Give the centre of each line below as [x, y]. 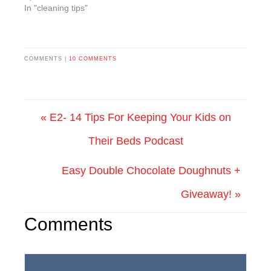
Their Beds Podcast [135, 141]
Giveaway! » [211, 194]
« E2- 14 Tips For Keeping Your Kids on [135, 117]
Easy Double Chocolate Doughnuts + [151, 170]
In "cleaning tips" [56, 8]
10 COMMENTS [93, 58]
